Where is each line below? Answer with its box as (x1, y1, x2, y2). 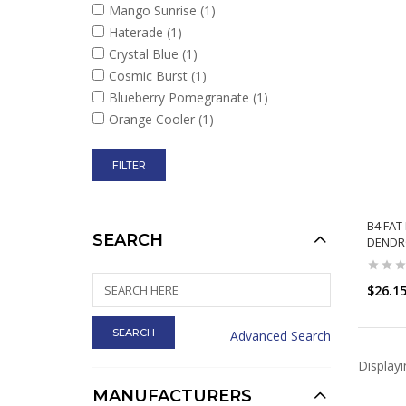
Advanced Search (229, 327, 331, 344)
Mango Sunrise (109, 2, 200, 19)
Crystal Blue (109, 45, 182, 63)
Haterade (109, 24, 167, 41)
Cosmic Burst (109, 67, 191, 84)
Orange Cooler (109, 111, 198, 128)
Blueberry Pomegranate (109, 89, 253, 106)
